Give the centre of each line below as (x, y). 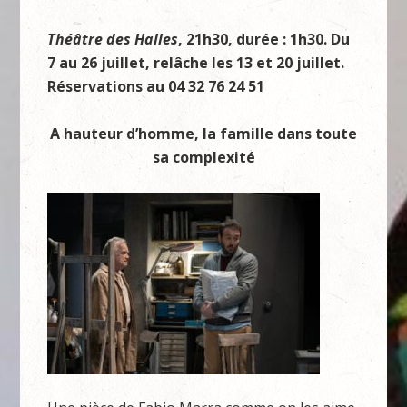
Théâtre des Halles (113, 39)
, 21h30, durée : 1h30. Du (264, 39)
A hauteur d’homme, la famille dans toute (203, 134)
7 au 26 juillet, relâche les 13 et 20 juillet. (196, 63)
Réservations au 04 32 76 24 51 (156, 86)
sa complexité (203, 157)
